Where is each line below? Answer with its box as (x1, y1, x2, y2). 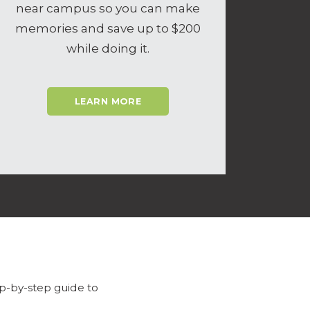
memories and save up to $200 (15, 21, 201, 35)
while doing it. (66, 41, 149, 55)
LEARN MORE (74, 96, 142, 107)
